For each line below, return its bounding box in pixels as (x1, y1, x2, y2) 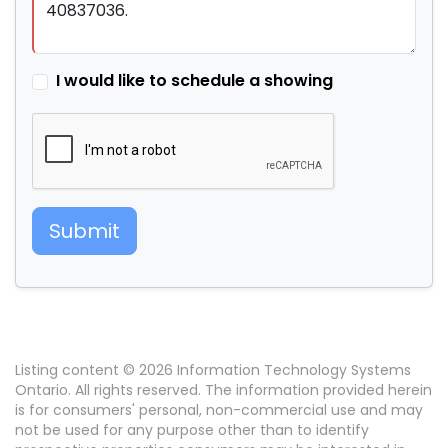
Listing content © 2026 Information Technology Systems (15, 360, 411, 381)
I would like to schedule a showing (56, 69, 333, 93)
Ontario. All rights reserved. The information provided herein (15, 380, 432, 401)
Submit (49, 217, 120, 246)
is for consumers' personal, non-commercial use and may (15, 400, 423, 421)
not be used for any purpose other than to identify (15, 420, 369, 441)
